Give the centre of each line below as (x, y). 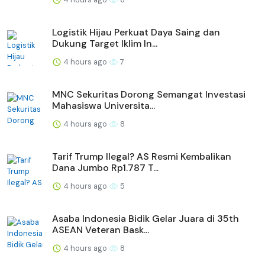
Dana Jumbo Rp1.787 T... (105, 167)
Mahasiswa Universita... (104, 105)
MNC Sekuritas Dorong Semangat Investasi (149, 94)
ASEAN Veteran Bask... (101, 230)
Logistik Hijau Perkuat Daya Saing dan (136, 32)
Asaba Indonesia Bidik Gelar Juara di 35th (146, 218)
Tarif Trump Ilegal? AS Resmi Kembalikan (142, 156)
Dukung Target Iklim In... (105, 43)
